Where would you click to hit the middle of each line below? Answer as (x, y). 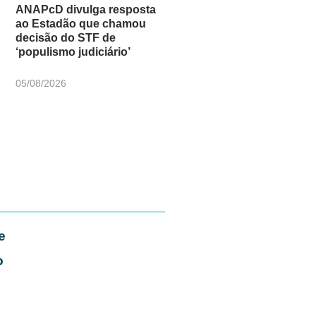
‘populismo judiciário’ (73, 52)
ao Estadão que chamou (81, 24)
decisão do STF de (66, 38)
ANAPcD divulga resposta (86, 10)
